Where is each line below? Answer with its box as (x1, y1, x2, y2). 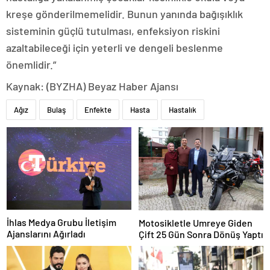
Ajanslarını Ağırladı (7, 228, 86, 240)
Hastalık (169, 104, 196, 115)
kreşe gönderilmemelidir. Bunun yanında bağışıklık (6, 7, 243, 20)
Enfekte (84, 104, 111, 115)
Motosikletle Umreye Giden (139, 216, 253, 228)
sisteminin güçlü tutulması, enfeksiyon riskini (6, 24, 220, 37)
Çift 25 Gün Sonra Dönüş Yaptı (139, 228, 263, 240)
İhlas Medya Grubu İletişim (7, 216, 116, 228)
